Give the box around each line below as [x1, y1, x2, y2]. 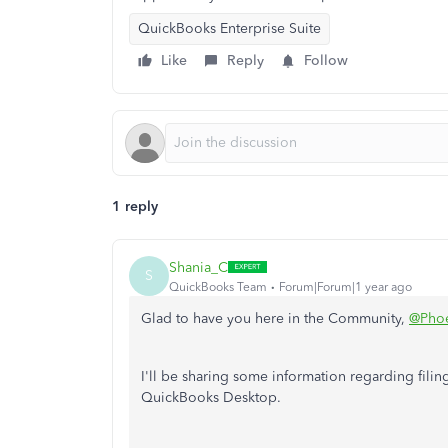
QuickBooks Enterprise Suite [138, 20, 321, 37]
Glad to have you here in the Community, [141, 310, 409, 327]
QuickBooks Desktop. [141, 389, 281, 406]
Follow [304, 52, 348, 69]
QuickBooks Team [169, 279, 267, 294]
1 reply [112, 198, 158, 215]
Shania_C [169, 258, 228, 276]
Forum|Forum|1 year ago [279, 279, 412, 294]
